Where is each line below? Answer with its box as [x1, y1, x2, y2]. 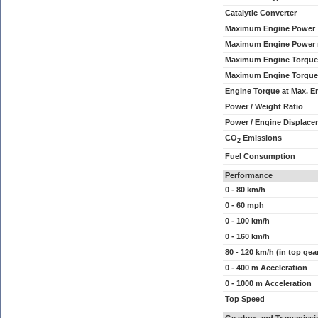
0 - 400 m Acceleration [225, 263, 307, 272]
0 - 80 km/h [225, 185, 265, 194]
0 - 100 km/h [225, 216, 270, 225]
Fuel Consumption [225, 152, 295, 160]
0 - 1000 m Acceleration [225, 279, 312, 287]
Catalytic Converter [225, 9, 297, 17]
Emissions [241, 133, 282, 142]
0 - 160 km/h [225, 232, 270, 241]
